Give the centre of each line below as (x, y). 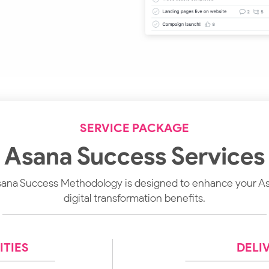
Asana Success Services (134, 156)
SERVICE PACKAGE (134, 128)
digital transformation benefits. (134, 198)
